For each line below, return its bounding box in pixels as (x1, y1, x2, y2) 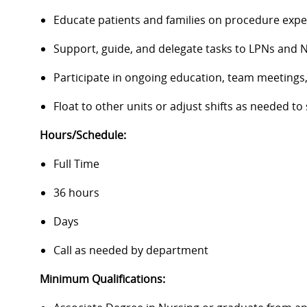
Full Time (53, 156, 99, 172)
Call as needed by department (53, 243, 208, 258)
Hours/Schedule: (40, 127, 126, 143)
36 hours (53, 185, 99, 201)
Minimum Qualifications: (40, 271, 165, 287)
